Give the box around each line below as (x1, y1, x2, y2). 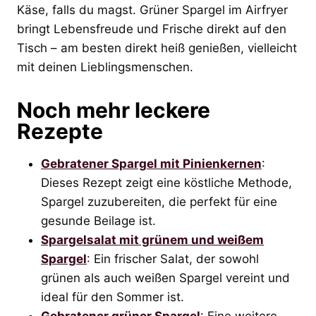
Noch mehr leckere (17, 97, 210, 123)
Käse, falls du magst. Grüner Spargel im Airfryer (17, 2, 288, 17)
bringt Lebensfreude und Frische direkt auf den (17, 21, 286, 36)
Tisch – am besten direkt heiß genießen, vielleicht (17, 40, 297, 55)
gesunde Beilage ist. (41, 213, 156, 228)
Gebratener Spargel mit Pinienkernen (41, 156, 262, 171)
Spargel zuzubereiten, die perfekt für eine (41, 194, 277, 209)
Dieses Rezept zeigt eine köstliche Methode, (41, 175, 292, 190)
